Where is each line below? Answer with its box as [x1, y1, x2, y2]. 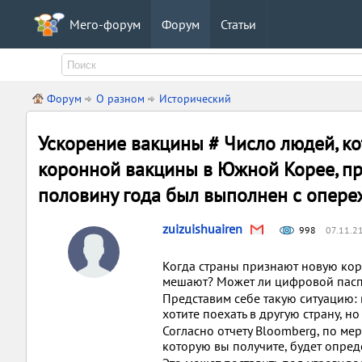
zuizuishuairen [162, 221, 242, 237]
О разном [96, 91, 145, 106]
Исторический [159, 91, 231, 106]
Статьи [221, 16, 256, 32]
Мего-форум [69, 16, 141, 32]
